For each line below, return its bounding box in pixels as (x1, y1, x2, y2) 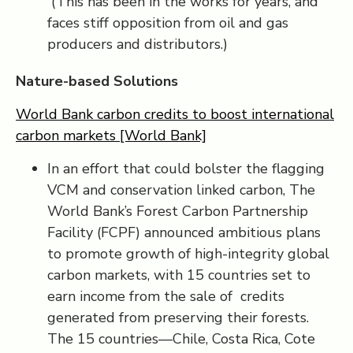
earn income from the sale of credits (47, 287, 284, 306)
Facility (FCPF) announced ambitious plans (47, 223, 321, 242)
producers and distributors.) (47, 35, 228, 54)
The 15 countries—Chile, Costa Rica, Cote (47, 329, 315, 348)
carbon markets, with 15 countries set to (47, 266, 310, 284)
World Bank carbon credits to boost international (16, 105, 334, 124)
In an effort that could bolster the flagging (47, 159, 325, 178)
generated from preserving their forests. (47, 308, 309, 327)
